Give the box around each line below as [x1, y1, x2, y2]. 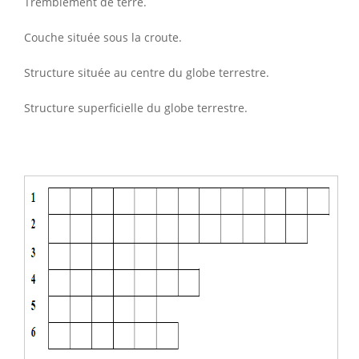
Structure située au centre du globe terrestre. [24, 64, 269, 80]
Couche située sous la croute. [24, 29, 182, 45]
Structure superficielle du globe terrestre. [24, 99, 248, 115]
